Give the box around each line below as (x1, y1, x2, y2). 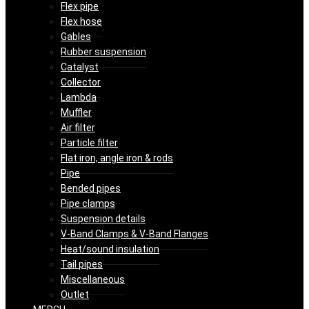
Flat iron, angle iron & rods (61, 152, 173, 164)
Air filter (61, 122, 95, 134)
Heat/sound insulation (61, 243, 159, 255)
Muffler (61, 107, 92, 119)
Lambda (61, 92, 97, 103)
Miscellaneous (61, 274, 125, 286)
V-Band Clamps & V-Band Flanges (61, 228, 208, 240)
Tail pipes (61, 259, 103, 270)
